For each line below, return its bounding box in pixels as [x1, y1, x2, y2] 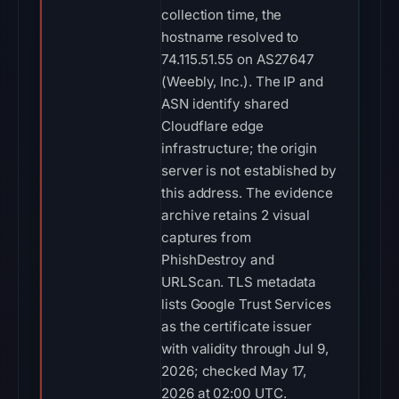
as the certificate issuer [161, 318, 312, 335]
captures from [161, 229, 251, 246]
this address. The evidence [161, 184, 333, 201]
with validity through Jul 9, [161, 340, 329, 357]
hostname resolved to [161, 28, 299, 45]
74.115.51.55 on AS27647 [161, 51, 315, 68]
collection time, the [161, 6, 282, 23]
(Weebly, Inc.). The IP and [161, 73, 323, 90]
